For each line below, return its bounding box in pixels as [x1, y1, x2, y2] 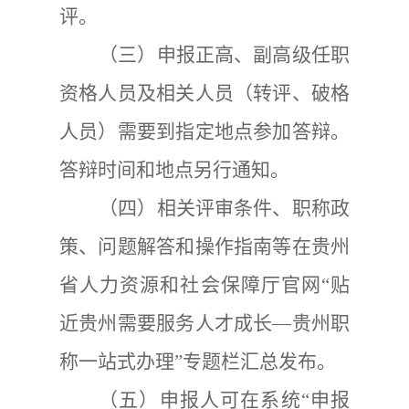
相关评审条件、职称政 [156, 197, 350, 220]
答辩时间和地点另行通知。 [59, 159, 289, 182]
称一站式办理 [59, 351, 174, 373]
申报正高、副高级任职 [156, 44, 350, 67]
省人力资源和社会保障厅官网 [59, 274, 321, 297]
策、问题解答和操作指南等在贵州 [59, 236, 350, 258]
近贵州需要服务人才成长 [59, 312, 273, 335]
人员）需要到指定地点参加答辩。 [59, 121, 350, 143]
